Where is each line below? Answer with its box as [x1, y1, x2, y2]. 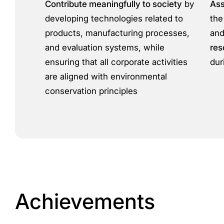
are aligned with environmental [45, 71, 167, 81]
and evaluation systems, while [45, 42, 164, 52]
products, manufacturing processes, [45, 28, 189, 38]
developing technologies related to [45, 13, 183, 23]
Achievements [15, 188, 155, 214]
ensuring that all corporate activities [45, 57, 187, 67]
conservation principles [45, 86, 137, 96]
